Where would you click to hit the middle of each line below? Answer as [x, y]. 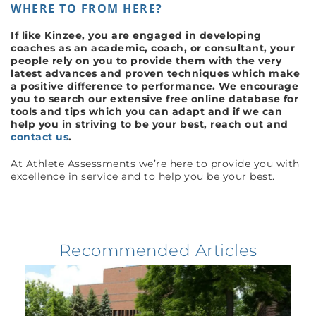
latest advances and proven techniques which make [155, 74]
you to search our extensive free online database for [154, 99]
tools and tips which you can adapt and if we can [146, 112]
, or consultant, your [239, 48]
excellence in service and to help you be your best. [144, 177]
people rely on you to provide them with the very [146, 61]
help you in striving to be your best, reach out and [150, 124]
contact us [39, 137]
